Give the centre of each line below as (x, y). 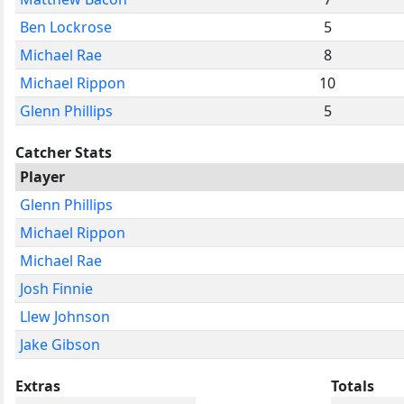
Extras (38, 386)
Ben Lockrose (66, 27)
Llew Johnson (65, 316)
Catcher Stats (64, 152)
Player (42, 176)
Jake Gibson (60, 344)
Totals (353, 386)
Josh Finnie (56, 288)
